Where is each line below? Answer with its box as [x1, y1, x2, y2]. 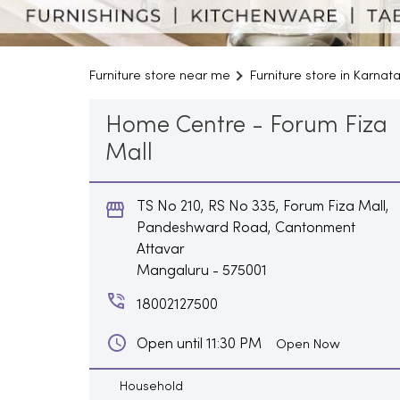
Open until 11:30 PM [136, 337, 262, 352]
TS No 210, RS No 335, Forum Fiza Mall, [136, 199, 389, 214]
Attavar [136, 242, 185, 257]
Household [119, 380, 183, 393]
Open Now [275, 337, 340, 351]
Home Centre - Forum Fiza [104, 114, 387, 137]
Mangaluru [136, 263, 209, 279]
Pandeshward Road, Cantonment [136, 221, 355, 236]
